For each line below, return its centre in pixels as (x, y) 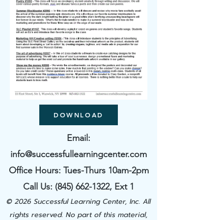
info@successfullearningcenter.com (79, 154)
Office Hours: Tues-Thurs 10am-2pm (79, 170)
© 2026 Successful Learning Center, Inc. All (79, 202)
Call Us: (39, 187)
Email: (79, 138)
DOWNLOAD (79, 115)
